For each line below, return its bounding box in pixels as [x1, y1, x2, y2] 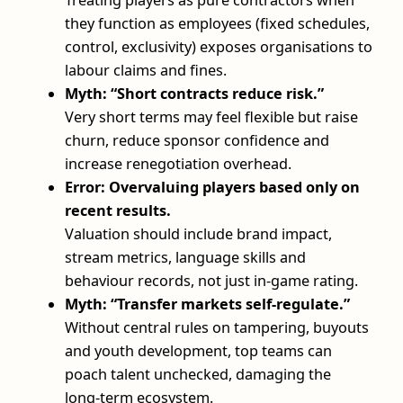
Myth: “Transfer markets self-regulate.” [65, 293, 350, 314]
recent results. [65, 200, 171, 220]
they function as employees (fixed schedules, [65, 13, 370, 33]
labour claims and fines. [65, 59, 227, 80]
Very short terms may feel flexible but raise [65, 106, 358, 127]
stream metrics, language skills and [65, 246, 306, 267]
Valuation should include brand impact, [65, 223, 332, 244]
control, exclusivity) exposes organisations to [65, 36, 372, 57]
